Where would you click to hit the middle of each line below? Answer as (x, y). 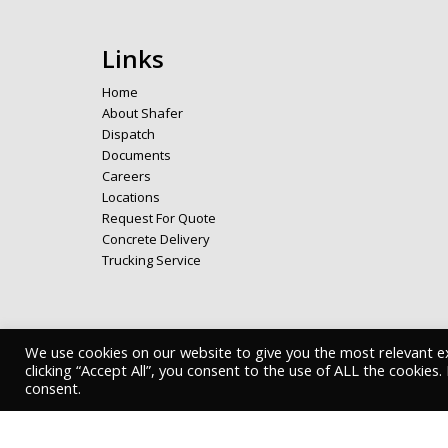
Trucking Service (151, 260)
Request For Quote (159, 218)
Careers (126, 176)
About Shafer (142, 113)
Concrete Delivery (156, 239)
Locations (131, 197)
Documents (136, 155)
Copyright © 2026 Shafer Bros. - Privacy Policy (231, 354)
